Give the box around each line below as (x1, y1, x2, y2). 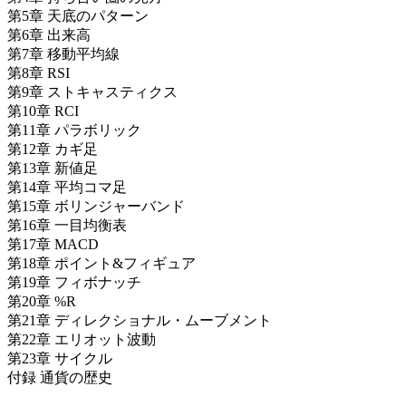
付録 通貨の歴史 (7, 370, 112, 386)
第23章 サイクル (7, 351, 112, 367)
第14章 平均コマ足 (7, 179, 127, 196)
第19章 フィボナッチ (7, 275, 141, 291)
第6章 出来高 (7, 27, 91, 43)
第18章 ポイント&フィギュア (7, 256, 196, 272)
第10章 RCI (7, 103, 79, 120)
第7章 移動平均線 (7, 46, 120, 63)
